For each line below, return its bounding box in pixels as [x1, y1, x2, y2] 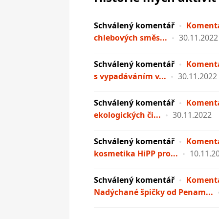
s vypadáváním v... [94, 71, 166, 82]
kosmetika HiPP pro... [94, 148, 178, 159]
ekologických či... [94, 109, 161, 120]
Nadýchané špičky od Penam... [94, 187, 213, 197]
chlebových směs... [94, 32, 167, 43]
